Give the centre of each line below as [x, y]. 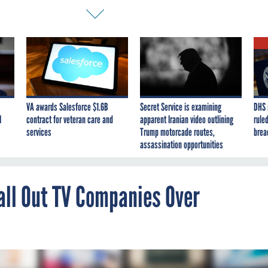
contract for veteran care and [70, 119]
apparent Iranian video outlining [187, 119]
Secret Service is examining [181, 107]
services [39, 132]
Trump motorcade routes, [177, 132]
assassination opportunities [182, 144]
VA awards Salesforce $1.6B [67, 107]
